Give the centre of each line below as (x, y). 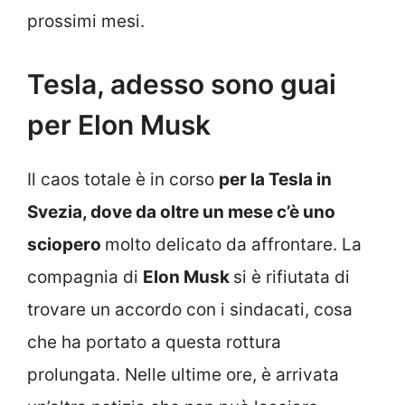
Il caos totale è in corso (123, 179)
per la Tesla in (275, 179)
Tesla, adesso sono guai (182, 84)
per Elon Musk (119, 124)
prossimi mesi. (86, 22)
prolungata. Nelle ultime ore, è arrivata (183, 374)
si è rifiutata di (292, 277)
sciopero (66, 244)
